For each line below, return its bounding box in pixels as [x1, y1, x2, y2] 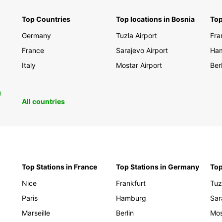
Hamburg [116, 194, 146, 202]
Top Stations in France [22, 163, 97, 171]
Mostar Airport [116, 61, 162, 69]
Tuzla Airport [116, 31, 157, 40]
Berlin [116, 209, 134, 217]
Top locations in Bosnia [116, 15, 195, 23]
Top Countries [22, 15, 70, 23]
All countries [22, 97, 65, 106]
